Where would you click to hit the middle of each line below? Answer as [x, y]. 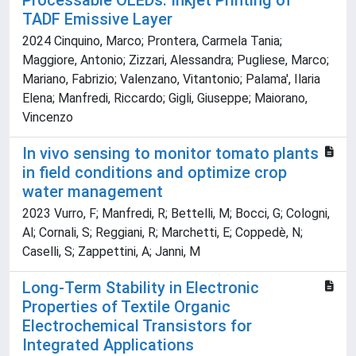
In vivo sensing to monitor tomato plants [170, 154]
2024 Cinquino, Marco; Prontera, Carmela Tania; [152, 41]
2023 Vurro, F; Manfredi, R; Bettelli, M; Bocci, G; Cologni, [176, 214]
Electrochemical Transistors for [137, 326]
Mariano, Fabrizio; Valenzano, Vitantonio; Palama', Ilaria [171, 79]
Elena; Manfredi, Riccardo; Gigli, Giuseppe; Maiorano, [165, 99]
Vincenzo [48, 118]
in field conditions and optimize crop [155, 173]
